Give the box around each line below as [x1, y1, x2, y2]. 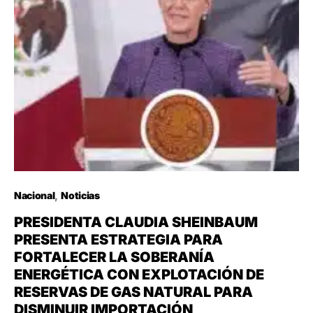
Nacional [14, 189, 55, 201]
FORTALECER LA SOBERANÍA [14, 248, 214, 265]
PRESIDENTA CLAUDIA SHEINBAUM [14, 213, 258, 231]
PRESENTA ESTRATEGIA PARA [14, 231, 223, 248]
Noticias [61, 189, 100, 201]
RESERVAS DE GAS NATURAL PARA [14, 283, 253, 300]
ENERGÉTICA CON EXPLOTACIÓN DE [14, 265, 264, 283]
